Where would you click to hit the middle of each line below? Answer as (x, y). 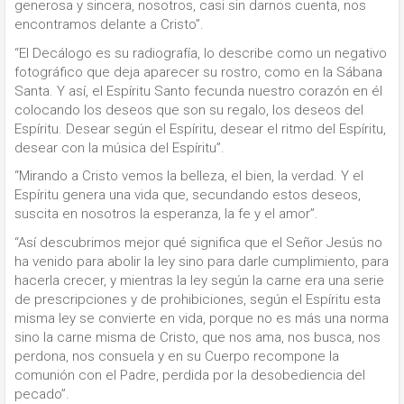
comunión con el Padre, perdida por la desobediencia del (190, 375)
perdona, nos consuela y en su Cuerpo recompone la (177, 356)
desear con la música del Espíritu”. (119, 147)
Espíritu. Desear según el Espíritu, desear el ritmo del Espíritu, (200, 129)
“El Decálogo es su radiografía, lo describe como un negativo (201, 53)
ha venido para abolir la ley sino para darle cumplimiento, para (202, 261)
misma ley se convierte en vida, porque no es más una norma (202, 318)
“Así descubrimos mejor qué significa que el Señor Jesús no (198, 242)
